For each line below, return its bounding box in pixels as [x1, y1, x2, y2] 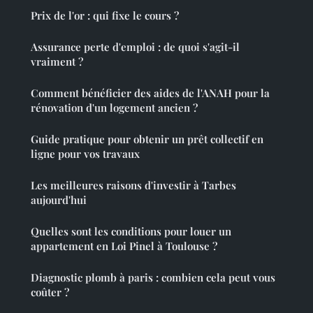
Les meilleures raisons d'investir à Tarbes [31, 177, 236, 192]
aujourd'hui [31, 192, 87, 207]
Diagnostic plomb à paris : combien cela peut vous [31, 270, 275, 284]
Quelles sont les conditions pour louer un [31, 224, 231, 238]
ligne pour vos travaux [31, 146, 140, 161]
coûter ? [31, 284, 69, 299]
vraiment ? [31, 54, 83, 68]
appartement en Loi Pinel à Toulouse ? [31, 238, 217, 253]
